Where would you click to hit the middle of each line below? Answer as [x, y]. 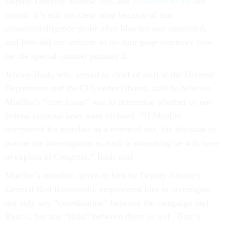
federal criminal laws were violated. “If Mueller [93, 116]
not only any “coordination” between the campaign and [107, 203]
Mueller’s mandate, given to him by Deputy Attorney [103, 175]
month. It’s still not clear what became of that [89, 15]
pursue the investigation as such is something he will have [112, 143]
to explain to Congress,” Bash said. [70, 157]
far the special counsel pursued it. [67, 56]
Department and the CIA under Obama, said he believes [108, 88]
